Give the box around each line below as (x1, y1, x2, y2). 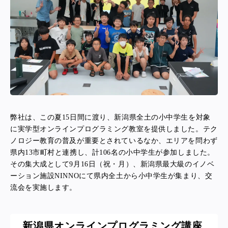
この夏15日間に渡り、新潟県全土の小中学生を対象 (40, 113, 211, 121)
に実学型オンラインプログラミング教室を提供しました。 (10, 125, 203, 133)
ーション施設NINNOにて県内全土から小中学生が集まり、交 (10, 172, 213, 180)
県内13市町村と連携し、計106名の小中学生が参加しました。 (10, 148, 215, 156)
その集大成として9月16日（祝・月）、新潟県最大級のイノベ (10, 160, 215, 168)
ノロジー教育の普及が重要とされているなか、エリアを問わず (10, 136, 218, 145)
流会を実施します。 (10, 183, 77, 191)
